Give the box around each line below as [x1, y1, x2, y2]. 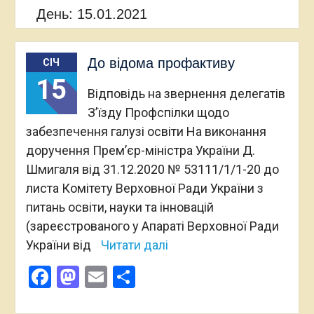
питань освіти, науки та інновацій [25, 200, 214, 214]
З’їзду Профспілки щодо [87, 105, 229, 120]
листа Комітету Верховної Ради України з [25, 181, 264, 196]
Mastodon [78, 264, 178, 290]
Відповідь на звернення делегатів [87, 86, 285, 101]
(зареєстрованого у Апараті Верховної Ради [25, 219, 279, 233]
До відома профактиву [87, 55, 235, 71]
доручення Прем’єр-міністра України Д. [25, 143, 255, 158]
